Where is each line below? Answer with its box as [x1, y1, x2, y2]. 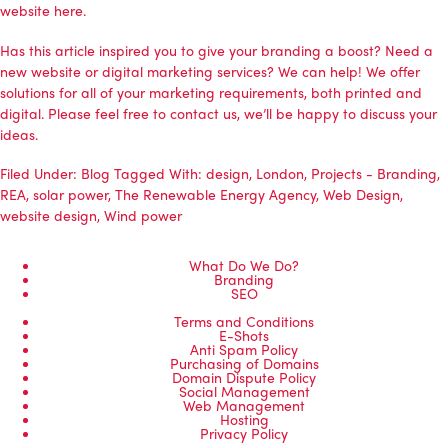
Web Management [183, 394, 305, 415]
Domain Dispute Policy [172, 366, 316, 387]
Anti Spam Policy [190, 338, 298, 359]
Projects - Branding [311, 162, 437, 183]
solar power [33, 183, 108, 204]
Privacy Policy [200, 422, 288, 443]
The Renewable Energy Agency [115, 183, 316, 204]
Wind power [104, 204, 182, 225]
